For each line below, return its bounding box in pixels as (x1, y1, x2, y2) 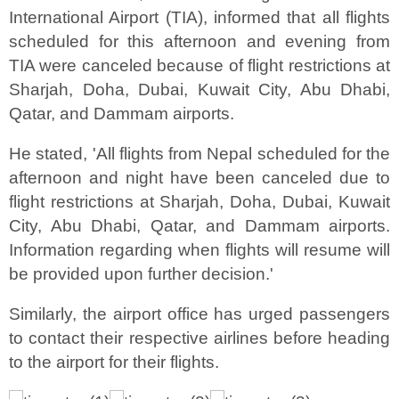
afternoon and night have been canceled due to (9, 167, 390, 187)
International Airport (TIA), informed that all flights (9, 7, 390, 27)
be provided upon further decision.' (9, 264, 278, 283)
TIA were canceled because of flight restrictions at (9, 55, 390, 75)
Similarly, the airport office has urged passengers (9, 304, 390, 323)
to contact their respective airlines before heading (9, 328, 390, 347)
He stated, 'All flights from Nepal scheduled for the (9, 143, 390, 163)
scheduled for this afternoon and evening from (9, 31, 390, 51)
